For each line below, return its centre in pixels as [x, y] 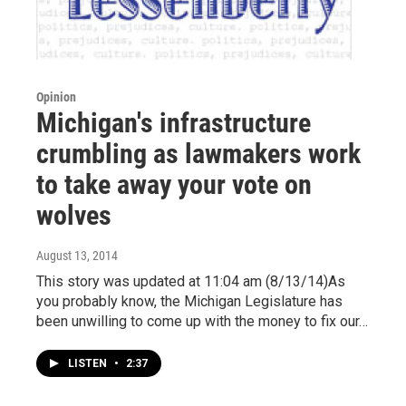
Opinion [56, 97]
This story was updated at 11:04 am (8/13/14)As [191, 281]
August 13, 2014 [77, 255]
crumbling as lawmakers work [198, 153]
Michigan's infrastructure [174, 122]
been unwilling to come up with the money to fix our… [202, 321]
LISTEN [89, 363]
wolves [74, 215]
